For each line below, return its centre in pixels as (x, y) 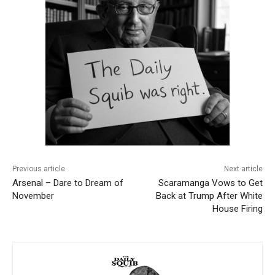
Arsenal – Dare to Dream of (68, 183)
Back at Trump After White (209, 196)
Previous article (39, 169)
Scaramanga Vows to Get (210, 183)
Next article (243, 169)
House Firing (237, 209)
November (33, 196)
